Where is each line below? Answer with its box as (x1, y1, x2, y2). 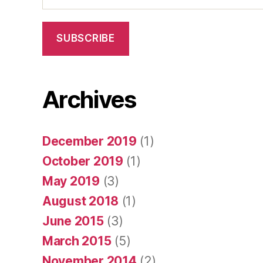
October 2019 (42, 154, 123, 169)
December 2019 (42, 134, 137, 149)
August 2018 (42, 194, 119, 209)
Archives (42, 85, 136, 114)
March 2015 (42, 234, 112, 249)
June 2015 (42, 214, 104, 229)
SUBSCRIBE (56, 32, 115, 45)
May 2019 (42, 174, 100, 189)
